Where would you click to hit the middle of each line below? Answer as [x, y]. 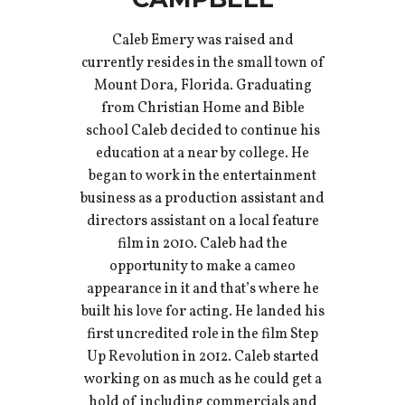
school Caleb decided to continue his [202, 131]
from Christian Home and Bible [202, 108]
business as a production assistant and [202, 198]
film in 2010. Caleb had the [202, 244]
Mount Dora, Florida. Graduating [202, 85]
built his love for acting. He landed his [202, 311]
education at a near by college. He [202, 153]
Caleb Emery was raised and [202, 40]
